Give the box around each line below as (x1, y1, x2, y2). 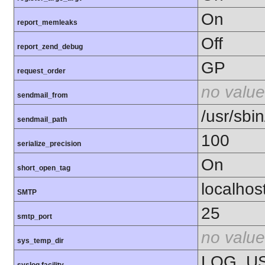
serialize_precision (17, 140, 81, 148)
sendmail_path (17, 115, 67, 124)
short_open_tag (17, 164, 70, 173)
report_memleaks (17, 18, 77, 27)
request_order (17, 67, 66, 76)
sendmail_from (17, 91, 68, 100)
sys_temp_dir (17, 237, 64, 245)
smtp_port (17, 212, 52, 221)
